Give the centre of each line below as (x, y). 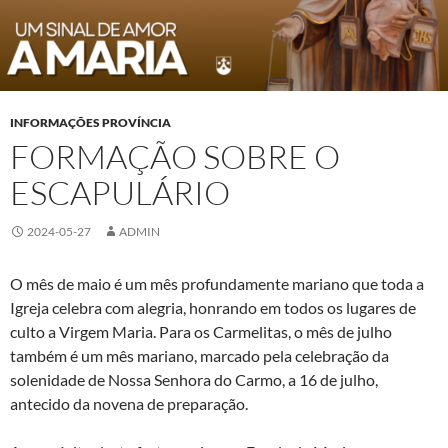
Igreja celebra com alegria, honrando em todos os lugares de (213, 308)
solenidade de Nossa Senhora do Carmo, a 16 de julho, (194, 380)
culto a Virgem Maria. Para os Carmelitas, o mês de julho (201, 332)
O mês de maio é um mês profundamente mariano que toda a (217, 284)
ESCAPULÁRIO (120, 193)
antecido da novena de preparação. (129, 404)
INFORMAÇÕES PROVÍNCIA (90, 123)
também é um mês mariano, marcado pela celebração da (199, 356)
